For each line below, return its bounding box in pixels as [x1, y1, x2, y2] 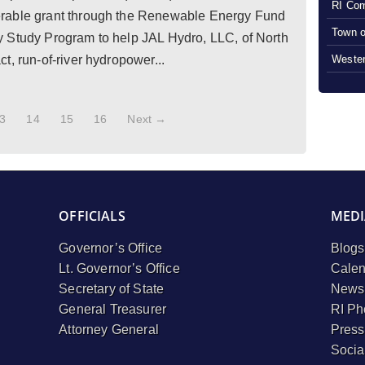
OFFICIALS [59, 207, 125, 226]
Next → [127, 112, 167, 125]
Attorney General [59, 323, 159, 337]
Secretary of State [59, 282, 165, 297]
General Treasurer [59, 302, 167, 317]
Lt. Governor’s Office [59, 262, 180, 276]
